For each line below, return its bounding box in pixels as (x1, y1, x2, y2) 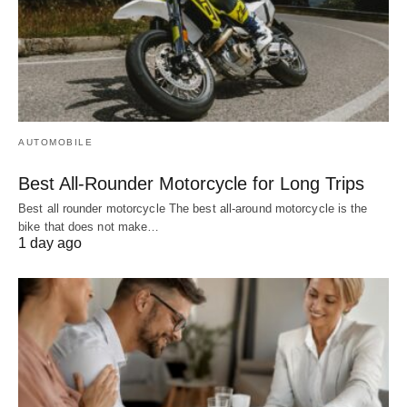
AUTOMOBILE (18, 136, 93, 147)
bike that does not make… (18, 219, 160, 233)
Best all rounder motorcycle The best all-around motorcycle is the (18, 201, 368, 215)
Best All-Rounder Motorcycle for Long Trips (18, 173, 364, 194)
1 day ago (18, 234, 82, 251)
